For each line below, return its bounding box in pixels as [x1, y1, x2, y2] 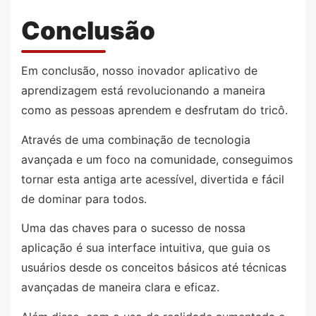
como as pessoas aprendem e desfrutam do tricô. [21, 103, 288, 118]
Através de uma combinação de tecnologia [21, 132, 250, 147]
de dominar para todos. [21, 191, 147, 206]
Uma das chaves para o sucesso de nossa [21, 221, 245, 236]
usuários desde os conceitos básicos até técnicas [21, 260, 286, 275]
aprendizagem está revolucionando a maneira [21, 83, 265, 98]
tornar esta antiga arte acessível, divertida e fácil [21, 171, 284, 186]
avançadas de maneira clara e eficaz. [21, 280, 219, 295]
